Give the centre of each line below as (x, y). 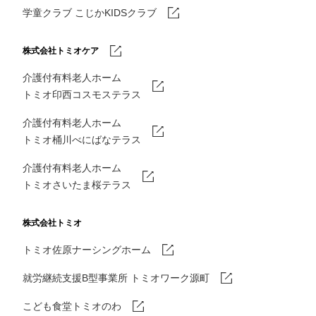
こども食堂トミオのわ (72, 306)
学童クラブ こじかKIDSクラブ (90, 12)
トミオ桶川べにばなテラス (82, 139)
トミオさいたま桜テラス (77, 184)
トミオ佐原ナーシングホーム (87, 249)
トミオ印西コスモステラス (82, 94)
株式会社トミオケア (61, 50)
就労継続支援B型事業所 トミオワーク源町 (116, 278)
